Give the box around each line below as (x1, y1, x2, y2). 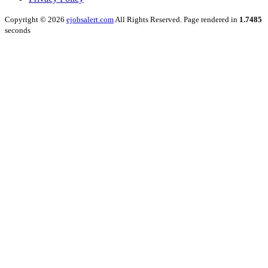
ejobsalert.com (66, 15, 114, 25)
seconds (5, 26, 31, 35)
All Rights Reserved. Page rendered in (114, 15, 239, 25)
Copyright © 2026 (5, 15, 66, 25)
